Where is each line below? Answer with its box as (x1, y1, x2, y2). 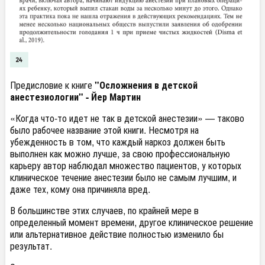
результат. (10, 239, 52, 253)
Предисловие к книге (10, 78, 95, 92)
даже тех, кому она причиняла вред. (10, 182, 150, 196)
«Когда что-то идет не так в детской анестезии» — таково (10, 111, 244, 125)
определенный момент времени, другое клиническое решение (10, 215, 253, 230)
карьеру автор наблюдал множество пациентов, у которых (10, 159, 241, 173)
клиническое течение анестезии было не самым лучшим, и (10, 170, 237, 185)
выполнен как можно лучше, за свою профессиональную (10, 147, 230, 161)
